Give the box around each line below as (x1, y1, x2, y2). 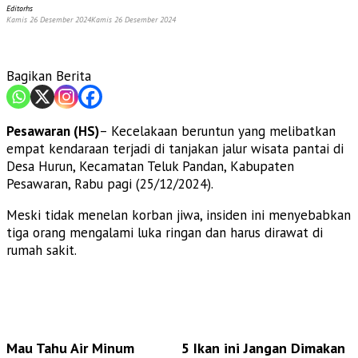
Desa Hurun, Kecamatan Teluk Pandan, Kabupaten (6, 157, 294, 175)
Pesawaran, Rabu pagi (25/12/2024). (6, 174, 213, 193)
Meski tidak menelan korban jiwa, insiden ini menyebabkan (6, 205, 351, 224)
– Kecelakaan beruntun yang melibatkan (99, 121, 336, 140)
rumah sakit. (6, 241, 77, 259)
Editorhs (6, 2, 33, 14)
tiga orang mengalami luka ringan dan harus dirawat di (6, 223, 323, 241)
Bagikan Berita (6, 66, 91, 85)
